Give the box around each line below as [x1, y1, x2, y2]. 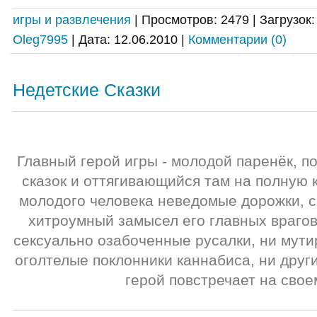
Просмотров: [142, 12, 217, 27]
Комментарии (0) [188, 32, 287, 47]
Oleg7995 [13, 32, 68, 47]
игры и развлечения [13, 12, 131, 27]
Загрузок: [260, 12, 315, 27]
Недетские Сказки [13, 80, 161, 100]
